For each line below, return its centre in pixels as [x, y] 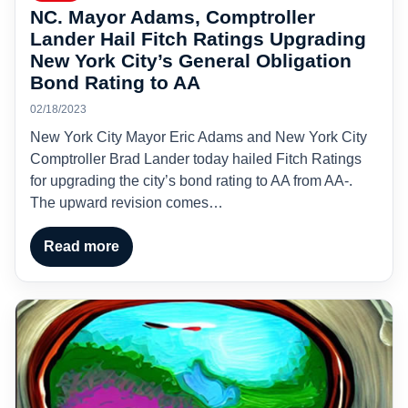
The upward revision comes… [127, 202]
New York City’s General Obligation [191, 60]
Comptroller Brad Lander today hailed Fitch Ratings [196, 158]
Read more [82, 246]
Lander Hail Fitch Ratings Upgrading [198, 38]
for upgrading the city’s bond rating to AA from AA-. [191, 180]
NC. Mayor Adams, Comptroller [173, 16]
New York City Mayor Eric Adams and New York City [199, 137]
